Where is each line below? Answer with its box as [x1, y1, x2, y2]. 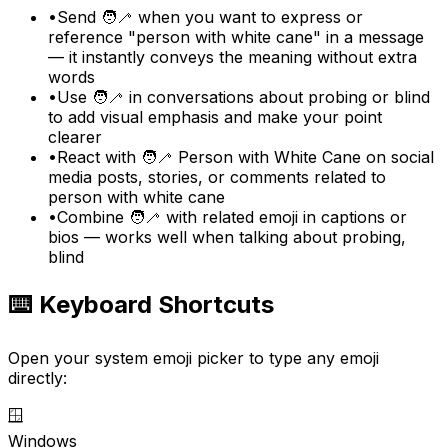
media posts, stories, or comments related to [48, 167, 386, 188]
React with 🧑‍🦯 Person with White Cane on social [57, 147, 434, 168]
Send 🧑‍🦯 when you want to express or [57, 7, 363, 28]
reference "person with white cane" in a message [48, 27, 424, 48]
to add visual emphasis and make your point [48, 107, 382, 128]
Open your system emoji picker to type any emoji [8, 348, 379, 369]
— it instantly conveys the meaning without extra [48, 47, 417, 68]
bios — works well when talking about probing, [48, 227, 406, 248]
